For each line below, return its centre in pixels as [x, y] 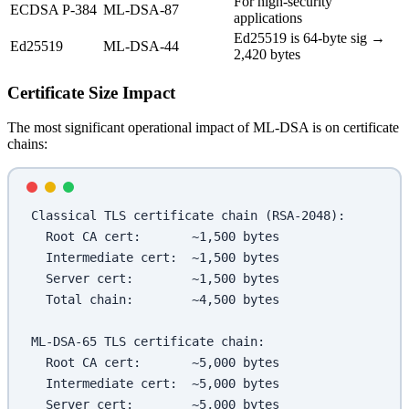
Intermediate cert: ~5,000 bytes [163, 384]
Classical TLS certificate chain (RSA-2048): [188, 216]
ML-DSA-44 [141, 46]
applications [268, 17]
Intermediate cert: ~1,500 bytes [170, 258]
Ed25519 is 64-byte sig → [309, 37]
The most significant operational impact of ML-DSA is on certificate [203, 128]
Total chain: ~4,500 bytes [163, 300]
